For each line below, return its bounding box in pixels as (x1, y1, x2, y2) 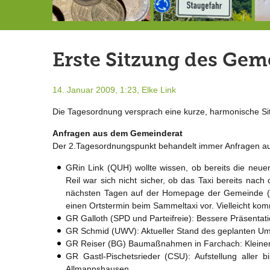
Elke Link (142, 84, 176, 95)
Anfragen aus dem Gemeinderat (52, 128, 183, 138)
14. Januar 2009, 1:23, (52, 84, 139, 95)
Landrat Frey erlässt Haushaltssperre (133, 34, 141, 43)
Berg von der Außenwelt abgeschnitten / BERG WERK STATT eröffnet (237, 34, 245, 43)
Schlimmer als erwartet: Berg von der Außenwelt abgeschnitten (34, 34, 43, 43)
